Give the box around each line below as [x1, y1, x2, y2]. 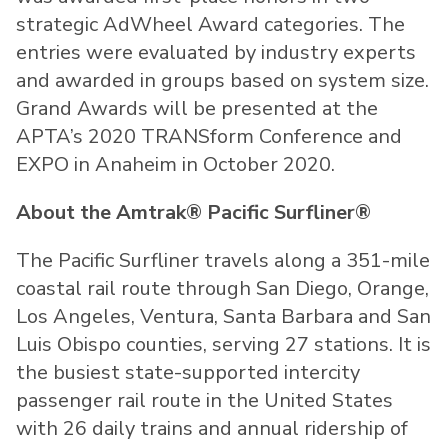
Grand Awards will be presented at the [16, 95, 378, 123]
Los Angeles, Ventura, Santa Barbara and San [16, 303, 431, 331]
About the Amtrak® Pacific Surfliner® [16, 199, 371, 227]
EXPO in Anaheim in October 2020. [16, 151, 335, 179]
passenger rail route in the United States [16, 387, 393, 415]
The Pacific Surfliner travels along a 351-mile [16, 247, 430, 275]
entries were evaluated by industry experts [16, 39, 416, 67]
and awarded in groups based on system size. [16, 67, 429, 95]
